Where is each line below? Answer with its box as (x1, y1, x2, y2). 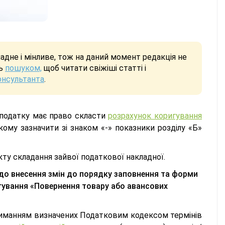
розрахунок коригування (108, 111, 202, 121)
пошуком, (5, 63, 42, 73)
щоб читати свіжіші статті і (42, 63, 146, 73)
